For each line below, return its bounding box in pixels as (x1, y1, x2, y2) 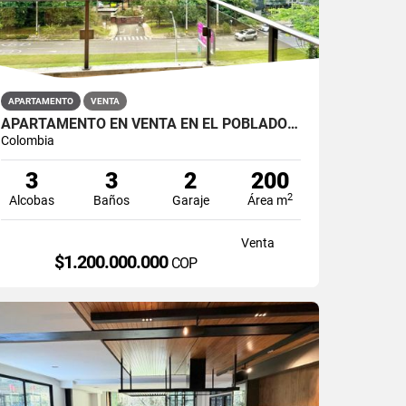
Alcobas (9, 192, 55, 208)
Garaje (171, 192, 209, 208)
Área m (247, 192, 288, 208)
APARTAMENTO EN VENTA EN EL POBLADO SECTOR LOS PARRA (287, 114, 299, 132)
